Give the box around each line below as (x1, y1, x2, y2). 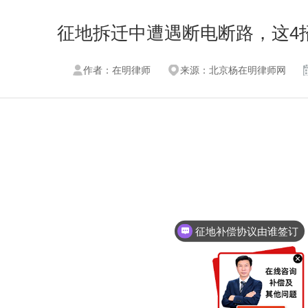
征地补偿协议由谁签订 (195, 225, 299, 237)
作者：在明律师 (83, 65, 151, 76)
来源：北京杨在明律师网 (179, 65, 286, 76)
